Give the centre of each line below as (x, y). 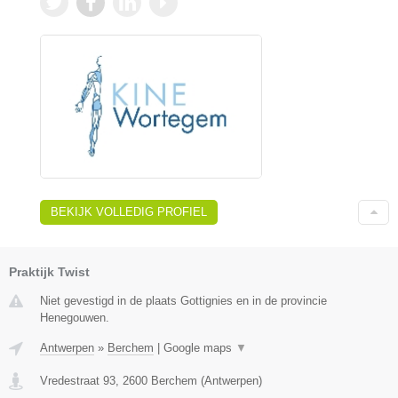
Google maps (199, 347)
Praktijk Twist (49, 271)
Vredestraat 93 (78, 380)
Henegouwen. (75, 317)
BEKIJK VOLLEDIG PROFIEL (129, 211)
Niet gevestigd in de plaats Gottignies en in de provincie (183, 300)
